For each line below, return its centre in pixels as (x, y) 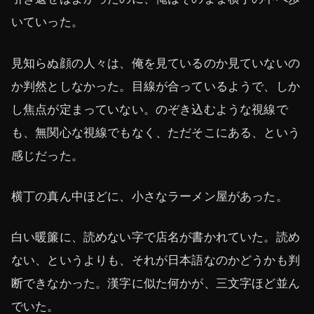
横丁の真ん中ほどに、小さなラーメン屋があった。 (150, 196)
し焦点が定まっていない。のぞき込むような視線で (150, 109)
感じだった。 (47, 155)
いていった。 (47, 22)
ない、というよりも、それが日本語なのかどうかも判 (156, 260)
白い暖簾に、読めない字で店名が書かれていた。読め (156, 237)
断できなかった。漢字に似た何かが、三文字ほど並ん (156, 283)
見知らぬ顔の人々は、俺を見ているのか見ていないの (156, 63)
